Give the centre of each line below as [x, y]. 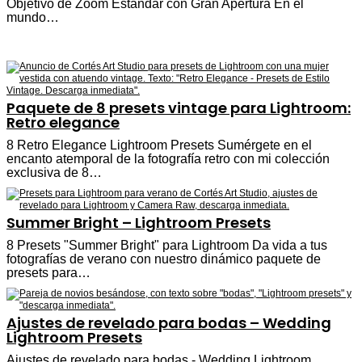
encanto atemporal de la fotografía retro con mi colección [168, 158]
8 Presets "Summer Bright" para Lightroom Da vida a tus [167, 245]
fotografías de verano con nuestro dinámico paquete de [164, 259]
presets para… [48, 272]
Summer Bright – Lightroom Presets [139, 222]
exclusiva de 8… [54, 172]
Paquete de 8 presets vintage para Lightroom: [179, 107]
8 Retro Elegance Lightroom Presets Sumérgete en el [159, 145]
